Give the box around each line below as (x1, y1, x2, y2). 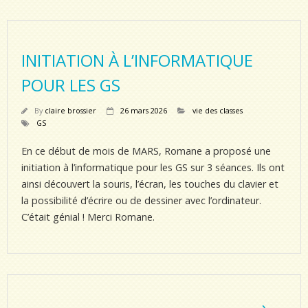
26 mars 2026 (120, 105, 167, 115)
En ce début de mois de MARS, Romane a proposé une (21, 144, 271, 157)
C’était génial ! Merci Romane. (21, 210, 155, 223)
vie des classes (192, 105, 243, 115)
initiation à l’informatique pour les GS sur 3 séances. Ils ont (21, 161, 285, 174)
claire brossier (45, 105, 96, 115)
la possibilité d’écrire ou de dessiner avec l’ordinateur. (21, 194, 261, 207)
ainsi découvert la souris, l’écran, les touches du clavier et (21, 177, 278, 190)
